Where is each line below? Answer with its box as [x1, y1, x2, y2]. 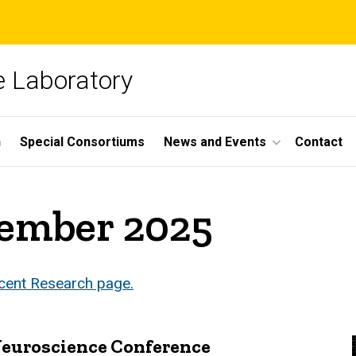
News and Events [164, 133, 266, 149]
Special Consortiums [20, 133, 145, 149]
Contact [295, 133, 342, 149]
